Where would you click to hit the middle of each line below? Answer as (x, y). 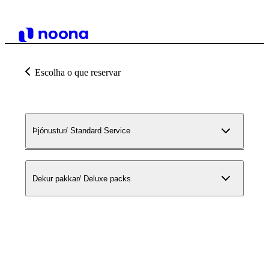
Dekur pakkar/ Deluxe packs (82, 178)
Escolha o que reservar (78, 72)
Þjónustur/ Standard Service (81, 131)
